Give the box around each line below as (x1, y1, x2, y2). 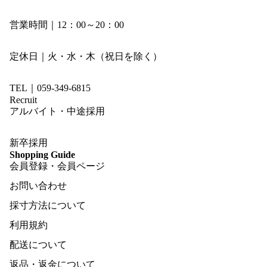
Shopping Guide (10, 150, 75, 160)
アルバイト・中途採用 (10, 106, 105, 117)
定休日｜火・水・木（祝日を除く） (10, 51, 162, 62)
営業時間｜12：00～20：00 (10, 20, 124, 30)
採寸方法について (10, 200, 86, 211)
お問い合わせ (10, 181, 67, 191)
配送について (10, 240, 67, 250)
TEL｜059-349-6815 (10, 83, 91, 94)
